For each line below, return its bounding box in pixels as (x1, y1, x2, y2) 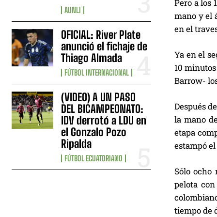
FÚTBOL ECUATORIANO (64, 153, 123, 163)
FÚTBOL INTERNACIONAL (64, 67, 129, 77)
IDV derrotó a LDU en (61, 113, 147, 127)
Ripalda (61, 137, 92, 150)
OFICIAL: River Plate (61, 28, 141, 41)
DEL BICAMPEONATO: (61, 102, 144, 115)
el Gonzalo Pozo (61, 125, 127, 139)
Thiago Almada (61, 51, 123, 64)
